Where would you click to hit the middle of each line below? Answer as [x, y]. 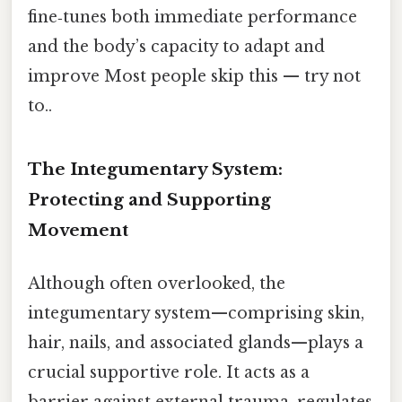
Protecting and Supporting [149, 199]
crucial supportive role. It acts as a [169, 373]
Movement [78, 230]
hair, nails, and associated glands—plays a [196, 343]
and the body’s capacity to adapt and [176, 47]
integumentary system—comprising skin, [196, 314]
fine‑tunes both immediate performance [192, 17]
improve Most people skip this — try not [194, 77]
